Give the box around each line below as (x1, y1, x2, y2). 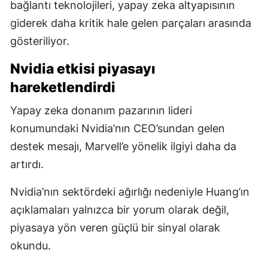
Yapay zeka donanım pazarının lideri (10, 103, 192, 117)
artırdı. (10, 157, 44, 170)
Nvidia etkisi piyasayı (10, 60, 156, 77)
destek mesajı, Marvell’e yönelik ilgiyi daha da (10, 139, 236, 153)
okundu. (10, 239, 51, 252)
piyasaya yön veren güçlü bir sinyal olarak (10, 221, 220, 234)
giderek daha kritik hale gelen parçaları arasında (10, 16, 251, 29)
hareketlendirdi (10, 78, 115, 96)
